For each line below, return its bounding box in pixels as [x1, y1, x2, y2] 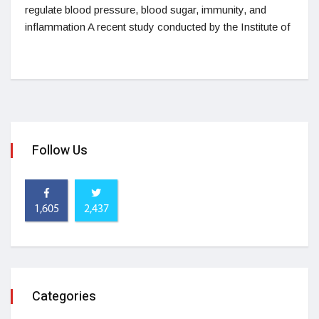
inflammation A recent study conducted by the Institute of [25, 20, 291, 33]
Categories [32, 286, 96, 306]
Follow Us [32, 140, 88, 160]
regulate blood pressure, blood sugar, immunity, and [25, 3, 266, 16]
